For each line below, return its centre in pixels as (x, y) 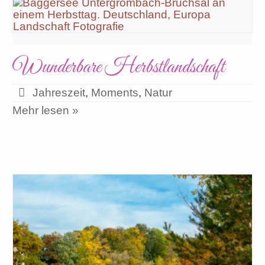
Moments (115, 93)
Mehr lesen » (46, 110)
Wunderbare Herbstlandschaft (119, 67)
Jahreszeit (59, 93)
